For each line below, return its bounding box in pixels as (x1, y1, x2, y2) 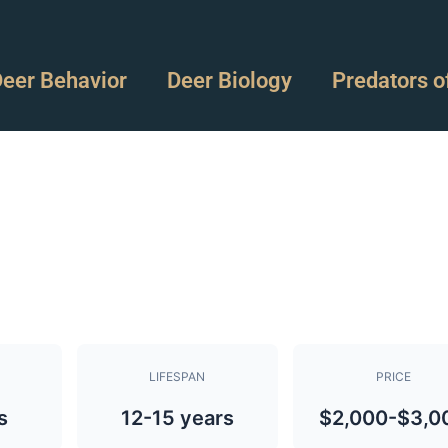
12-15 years (120, 406, 234, 430)
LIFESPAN (149, 369, 206, 384)
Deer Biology (166, 68, 292, 93)
